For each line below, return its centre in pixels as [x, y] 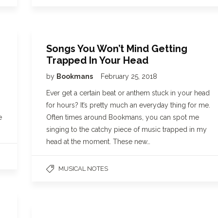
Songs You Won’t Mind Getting [117, 49]
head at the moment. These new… [98, 142]
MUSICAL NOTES [83, 169]
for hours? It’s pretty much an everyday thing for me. [128, 105]
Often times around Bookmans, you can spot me [123, 117]
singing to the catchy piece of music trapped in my [127, 129]
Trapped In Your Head [97, 60]
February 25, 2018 [129, 76]
